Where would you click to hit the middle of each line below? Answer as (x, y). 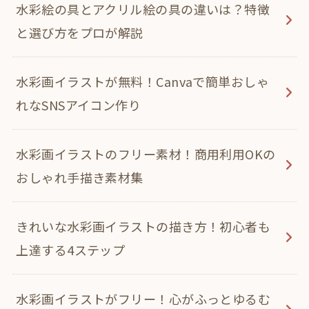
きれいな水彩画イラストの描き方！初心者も (143, 227)
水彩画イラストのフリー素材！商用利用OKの (146, 154)
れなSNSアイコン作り (79, 105)
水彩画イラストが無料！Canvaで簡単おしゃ (143, 82)
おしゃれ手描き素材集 (80, 178)
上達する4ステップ (71, 250)
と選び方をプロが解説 (80, 33)
